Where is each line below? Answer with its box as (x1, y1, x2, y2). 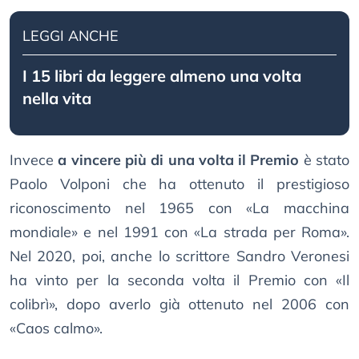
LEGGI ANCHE (22, 26, 119, 46)
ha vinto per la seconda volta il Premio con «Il (10, 271, 349, 290)
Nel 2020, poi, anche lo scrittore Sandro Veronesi (10, 247, 349, 266)
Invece (10, 151, 58, 170)
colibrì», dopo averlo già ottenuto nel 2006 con (10, 295, 349, 314)
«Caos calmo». (10, 319, 103, 338)
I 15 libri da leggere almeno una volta (22, 66, 301, 87)
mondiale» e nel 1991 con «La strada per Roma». (10, 223, 349, 242)
